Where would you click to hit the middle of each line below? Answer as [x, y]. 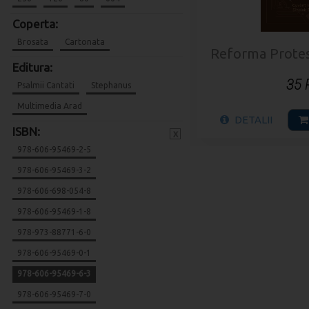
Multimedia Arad [50, 106]
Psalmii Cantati [46, 85]
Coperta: [35, 24]
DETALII [254, 120]
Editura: [32, 67]
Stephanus [111, 85]
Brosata [33, 42]
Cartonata [85, 42]
